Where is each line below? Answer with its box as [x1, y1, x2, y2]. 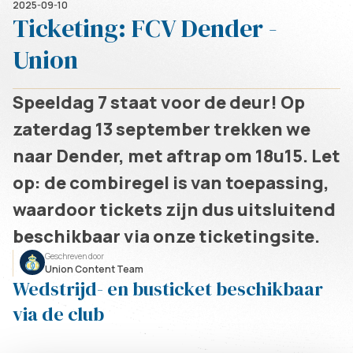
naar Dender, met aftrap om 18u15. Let [13, 143, 340, 168]
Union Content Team [45, 262, 143, 276]
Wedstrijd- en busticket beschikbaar [13, 275, 323, 302]
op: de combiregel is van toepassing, [13, 170, 329, 195]
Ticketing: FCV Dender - [13, 10, 277, 46]
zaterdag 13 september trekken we [13, 117, 310, 141]
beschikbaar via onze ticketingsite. [13, 224, 320, 248]
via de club [13, 300, 104, 327]
